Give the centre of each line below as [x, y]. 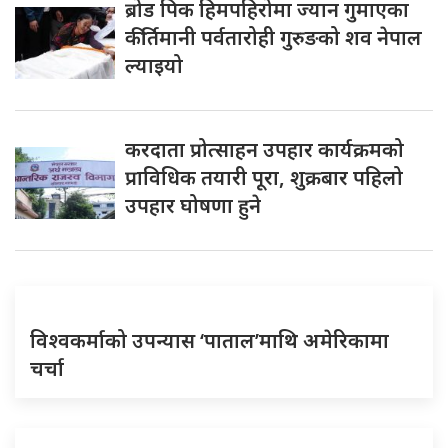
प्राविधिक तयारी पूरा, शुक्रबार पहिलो [264, 177]
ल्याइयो [154, 65]
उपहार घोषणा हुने [193, 205]
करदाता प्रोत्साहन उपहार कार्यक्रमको [264, 149]
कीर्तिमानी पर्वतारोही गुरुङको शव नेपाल [273, 37]
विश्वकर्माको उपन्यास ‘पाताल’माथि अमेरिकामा [209, 340]
